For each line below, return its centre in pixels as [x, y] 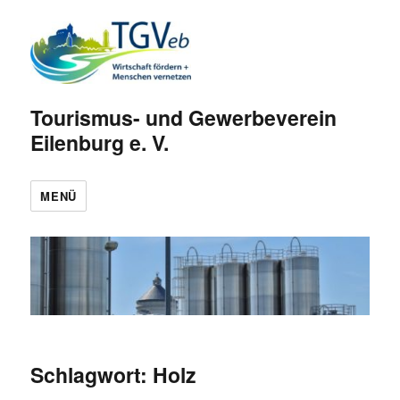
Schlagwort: [92, 375]
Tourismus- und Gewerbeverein [184, 117]
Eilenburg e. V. [100, 142]
